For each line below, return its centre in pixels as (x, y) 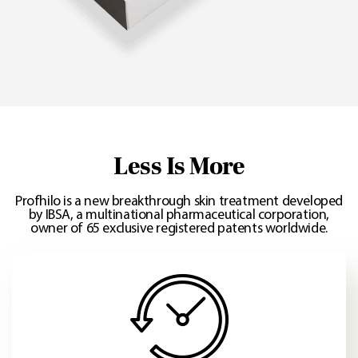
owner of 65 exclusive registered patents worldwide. (179, 229)
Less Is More (179, 167)
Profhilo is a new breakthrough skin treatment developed (179, 202)
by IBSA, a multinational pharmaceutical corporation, (179, 216)
